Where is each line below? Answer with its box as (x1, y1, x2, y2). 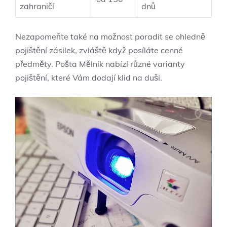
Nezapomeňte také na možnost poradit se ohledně (15, 31, 205, 42)
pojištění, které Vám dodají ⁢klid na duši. (15, 72, 162, 83)
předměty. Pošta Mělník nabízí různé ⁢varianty (15, 58, 185, 69)
